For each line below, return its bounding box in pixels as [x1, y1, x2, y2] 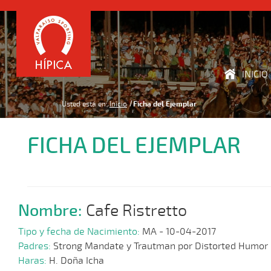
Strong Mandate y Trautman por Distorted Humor [53, 240, 268, 253]
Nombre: [18, 200, 86, 221]
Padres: [18, 240, 53, 253]
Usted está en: [62, 100, 108, 108]
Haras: [18, 255, 49, 267]
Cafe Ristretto [86, 200, 187, 221]
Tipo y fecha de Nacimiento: [18, 226, 142, 238]
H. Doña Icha [49, 255, 104, 267]
